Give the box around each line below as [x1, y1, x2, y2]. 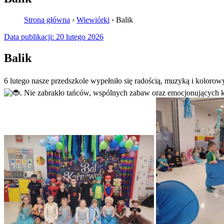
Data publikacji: [4, 32, 54, 41]
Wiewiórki [76, 15, 109, 24]
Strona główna [24, 15, 70, 24]
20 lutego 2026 [56, 32, 103, 41]
